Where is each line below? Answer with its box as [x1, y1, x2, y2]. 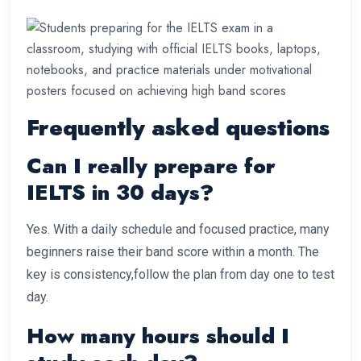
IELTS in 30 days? [27, 177, 214, 209]
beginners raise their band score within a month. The [27, 244, 319, 260]
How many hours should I [27, 321, 289, 352]
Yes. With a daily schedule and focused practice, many [27, 222, 330, 238]
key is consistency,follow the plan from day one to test [27, 267, 334, 283]
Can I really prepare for [27, 151, 276, 182]
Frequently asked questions [27, 111, 330, 145]
